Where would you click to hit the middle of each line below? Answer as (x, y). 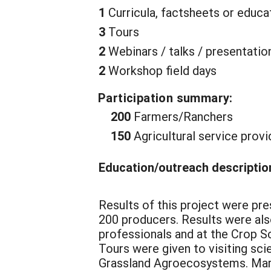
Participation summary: (165, 97)
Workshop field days (161, 70)
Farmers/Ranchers (182, 116)
